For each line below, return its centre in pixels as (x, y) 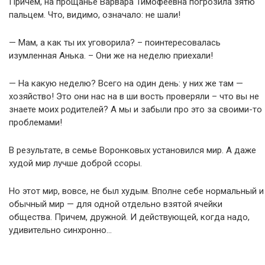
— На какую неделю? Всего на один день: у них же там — (126, 83)
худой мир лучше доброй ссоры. (75, 163)
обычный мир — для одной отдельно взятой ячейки (116, 204)
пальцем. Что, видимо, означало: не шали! (95, 15)
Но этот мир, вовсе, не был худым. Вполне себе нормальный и (136, 191)
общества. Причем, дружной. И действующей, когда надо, (129, 217)
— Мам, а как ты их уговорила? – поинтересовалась (115, 43)
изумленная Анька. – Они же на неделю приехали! (111, 56)
